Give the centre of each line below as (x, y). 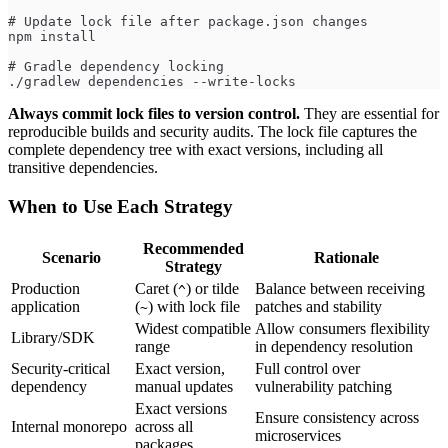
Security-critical (60, 368)
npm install (52, 37)
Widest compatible (193, 328)
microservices (298, 435)
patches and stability (318, 306)
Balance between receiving (340, 288)
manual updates (184, 386)
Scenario (71, 257)
